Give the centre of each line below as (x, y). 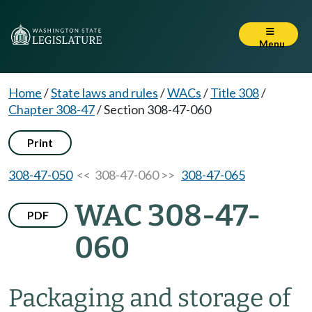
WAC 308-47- (167, 216)
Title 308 (235, 93)
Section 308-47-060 (157, 109)
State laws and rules (104, 93)
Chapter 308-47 (52, 109)
